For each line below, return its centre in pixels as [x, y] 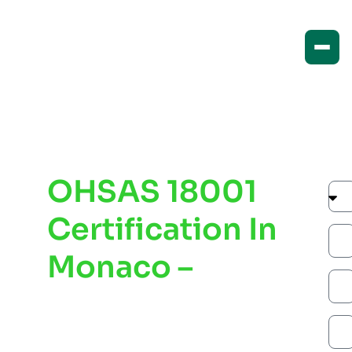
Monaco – [120, 267]
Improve [112, 305]
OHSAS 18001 [152, 192]
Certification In [162, 229]
